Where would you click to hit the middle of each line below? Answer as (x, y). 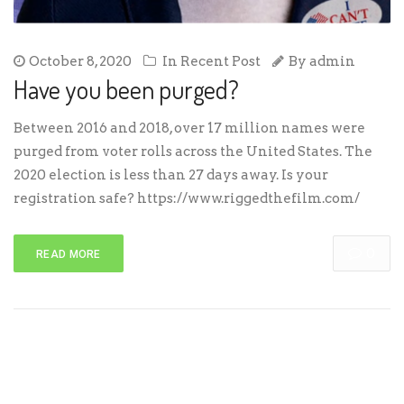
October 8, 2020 (80, 61)
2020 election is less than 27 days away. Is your (171, 174)
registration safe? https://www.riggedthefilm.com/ (189, 198)
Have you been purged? (126, 89)
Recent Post (220, 61)
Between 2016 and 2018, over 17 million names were (189, 128)
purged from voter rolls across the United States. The (193, 151)
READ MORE (69, 254)
